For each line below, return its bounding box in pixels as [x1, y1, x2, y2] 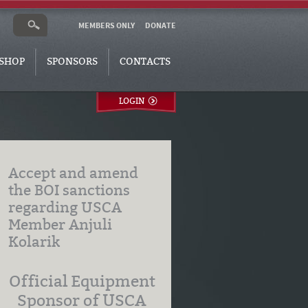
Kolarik [8, 233, 60, 251]
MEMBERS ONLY [78, 22, 135, 30]
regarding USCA [8, 199, 122, 217]
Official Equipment [8, 272, 155, 291]
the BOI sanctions [8, 181, 131, 199]
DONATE [145, 22, 176, 30]
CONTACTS [120, 56, 170, 67]
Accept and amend [8, 164, 139, 182]
